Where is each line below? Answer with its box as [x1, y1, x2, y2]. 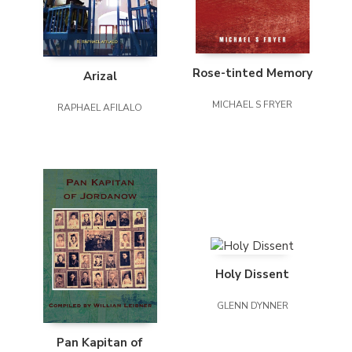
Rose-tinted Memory [192, 65, 313, 82]
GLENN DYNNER [216, 299, 288, 313]
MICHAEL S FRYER [212, 98, 292, 112]
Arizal [82, 68, 117, 85]
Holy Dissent [215, 266, 289, 283]
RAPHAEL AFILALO [57, 101, 142, 115]
